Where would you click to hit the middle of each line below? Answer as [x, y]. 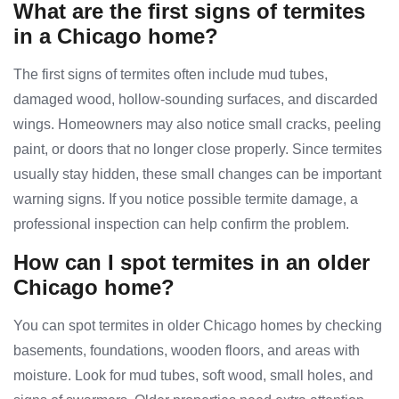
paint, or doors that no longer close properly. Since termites [198, 150]
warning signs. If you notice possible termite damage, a [186, 199]
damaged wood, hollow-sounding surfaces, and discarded [195, 100]
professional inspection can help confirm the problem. [181, 224]
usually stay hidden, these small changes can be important [197, 175]
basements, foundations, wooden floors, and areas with [187, 351]
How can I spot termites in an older [191, 263]
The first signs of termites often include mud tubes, [171, 75]
